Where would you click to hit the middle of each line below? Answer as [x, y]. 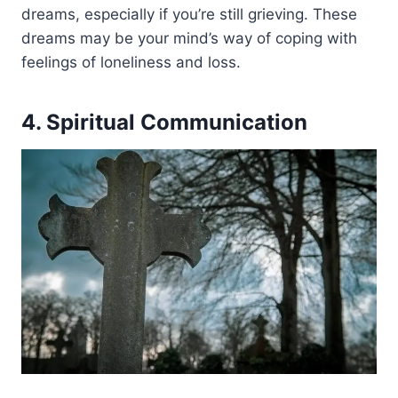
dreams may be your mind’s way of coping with [189, 39]
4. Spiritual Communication [164, 123]
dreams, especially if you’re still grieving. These [189, 15]
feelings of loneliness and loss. [131, 63]
